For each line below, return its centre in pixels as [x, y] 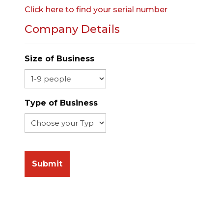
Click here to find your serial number [96, 10]
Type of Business [61, 103]
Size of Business [59, 59]
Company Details [72, 29]
